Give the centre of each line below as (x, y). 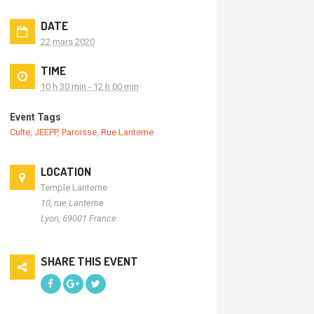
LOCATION (66, 172)
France (102, 219)
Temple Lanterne (74, 188)
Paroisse (79, 132)
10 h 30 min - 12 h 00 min (89, 87)
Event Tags (35, 117)
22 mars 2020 (67, 41)
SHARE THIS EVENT (89, 261)
